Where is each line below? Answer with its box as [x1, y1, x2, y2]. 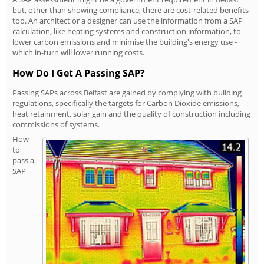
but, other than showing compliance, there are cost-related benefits [12, 4, 249, 15]
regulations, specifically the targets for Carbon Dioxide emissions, [12, 98, 239, 109]
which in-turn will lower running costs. [12, 47, 144, 58]
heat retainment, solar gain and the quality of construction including [12, 108, 250, 120]
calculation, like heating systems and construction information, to [12, 25, 241, 37]
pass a [12, 155, 34, 166]
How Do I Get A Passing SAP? [12, 66, 145, 80]
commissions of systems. [12, 119, 100, 130]
